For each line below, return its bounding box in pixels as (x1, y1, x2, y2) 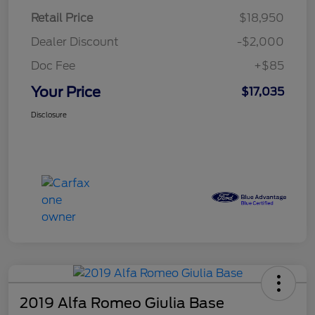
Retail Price (31, 11, 93, 25)
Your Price (31, 84, 101, 101)
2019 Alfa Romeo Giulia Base (20, 295, 224, 312)
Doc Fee (31, 59, 75, 73)
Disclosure (31, 110, 67, 120)
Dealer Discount (31, 35, 119, 49)
